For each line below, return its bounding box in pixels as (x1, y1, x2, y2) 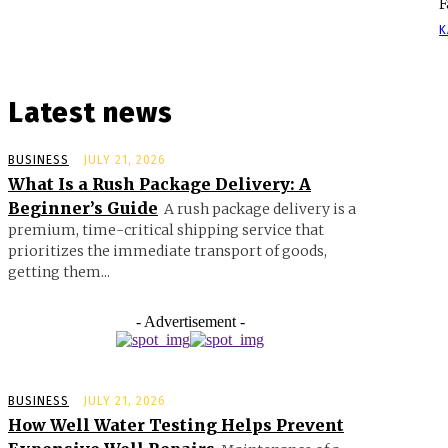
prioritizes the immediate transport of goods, (8, 241, 327, 260)
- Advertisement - (135, 312, 245, 330)
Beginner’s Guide (8, 197, 158, 218)
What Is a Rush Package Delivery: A (8, 173, 311, 194)
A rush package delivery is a (164, 199, 356, 218)
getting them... (8, 262, 110, 281)
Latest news (8, 95, 173, 129)
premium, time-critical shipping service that (8, 220, 324, 239)
